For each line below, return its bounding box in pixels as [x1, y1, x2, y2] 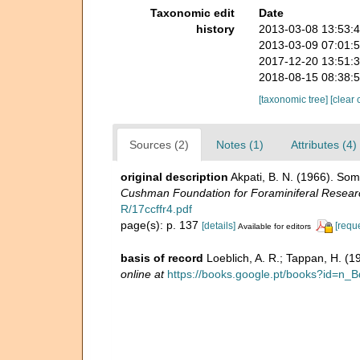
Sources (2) [129, 137, 189, 151]
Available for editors [238, 221, 311, 231]
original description [121, 170, 228, 183]
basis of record [121, 251, 203, 264]
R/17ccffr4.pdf [121, 202, 192, 215]
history [195, 22, 235, 35]
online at [121, 267, 164, 280]
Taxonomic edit [149, 6, 235, 19]
